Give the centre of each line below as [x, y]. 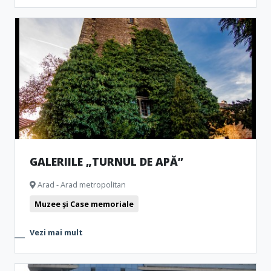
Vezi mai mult [56, 232]
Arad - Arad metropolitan [81, 184]
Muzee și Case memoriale [84, 204]
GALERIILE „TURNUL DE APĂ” [106, 162]
